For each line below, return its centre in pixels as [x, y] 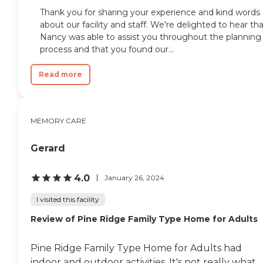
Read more [60, 74]
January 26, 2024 [134, 178]
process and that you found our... [107, 49]
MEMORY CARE [58, 120]
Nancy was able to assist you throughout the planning [151, 37]
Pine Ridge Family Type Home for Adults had [136, 248]
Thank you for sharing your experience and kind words [150, 12]
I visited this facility [68, 199]
